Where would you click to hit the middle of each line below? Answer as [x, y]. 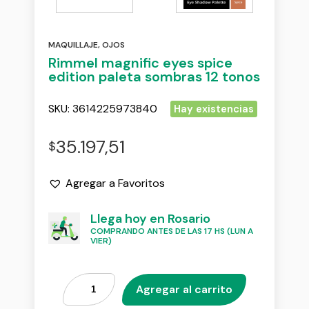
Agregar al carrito [184, 289]
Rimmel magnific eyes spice [140, 63]
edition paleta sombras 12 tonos [154, 77]
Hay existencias [214, 109]
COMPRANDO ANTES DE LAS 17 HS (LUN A [171, 231]
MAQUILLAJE [73, 45]
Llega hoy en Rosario [150, 218]
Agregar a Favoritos [115, 183]
